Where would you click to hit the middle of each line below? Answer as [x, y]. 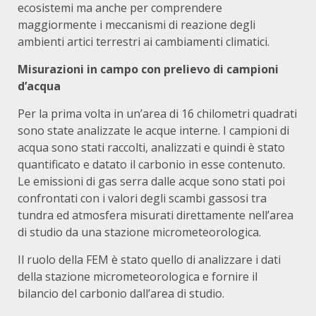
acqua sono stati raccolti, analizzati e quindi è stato [151, 147]
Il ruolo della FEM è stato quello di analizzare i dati [149, 260]
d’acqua [41, 86]
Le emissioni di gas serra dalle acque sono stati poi [151, 181]
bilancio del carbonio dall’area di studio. [121, 293]
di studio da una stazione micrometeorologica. [139, 232]
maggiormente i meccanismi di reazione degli [136, 25]
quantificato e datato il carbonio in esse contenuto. [151, 164]
